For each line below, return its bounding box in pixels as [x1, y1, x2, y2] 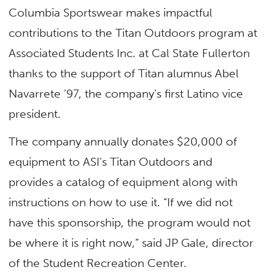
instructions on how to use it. [9, 195, 164, 209]
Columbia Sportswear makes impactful [9, 5, 213, 20]
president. [9, 106, 64, 121]
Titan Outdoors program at [115, 25, 258, 40]
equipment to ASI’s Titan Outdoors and [9, 155, 213, 169]
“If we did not [163, 195, 233, 209]
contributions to [9, 25, 96, 40]
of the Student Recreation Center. [9, 256, 189, 270]
